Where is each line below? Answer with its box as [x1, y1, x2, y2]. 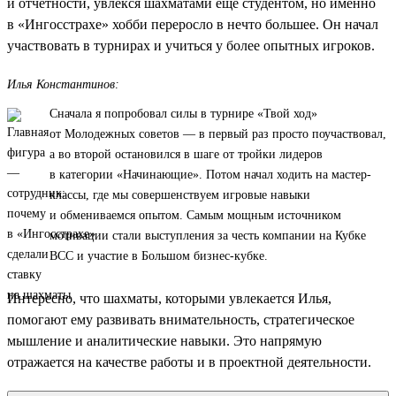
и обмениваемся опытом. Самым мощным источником [49, 208, 341, 222]
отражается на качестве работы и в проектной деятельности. [7, 354, 371, 369]
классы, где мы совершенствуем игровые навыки [49, 187, 310, 202]
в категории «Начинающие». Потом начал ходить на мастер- [49, 167, 371, 181]
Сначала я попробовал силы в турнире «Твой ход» [49, 106, 317, 120]
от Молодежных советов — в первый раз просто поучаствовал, [49, 126, 386, 141]
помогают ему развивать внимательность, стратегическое [7, 311, 354, 327]
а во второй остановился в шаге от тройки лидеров [49, 147, 323, 161]
